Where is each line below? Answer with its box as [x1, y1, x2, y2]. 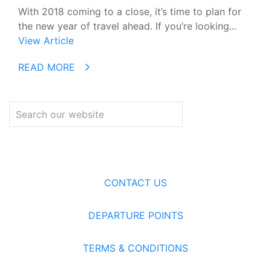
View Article [18, 34, 74, 47]
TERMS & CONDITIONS [83, 242, 188, 254]
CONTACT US [104, 177, 167, 189]
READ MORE [18, 61, 78, 73]
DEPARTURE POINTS [88, 209, 183, 221]
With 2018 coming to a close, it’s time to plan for [18, 5, 241, 18]
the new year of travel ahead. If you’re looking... [18, 20, 237, 32]
